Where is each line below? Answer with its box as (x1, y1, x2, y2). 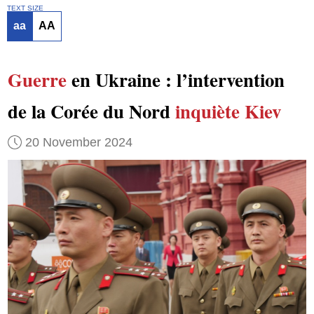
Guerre (7, 66, 67, 94)
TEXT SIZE (6, 4, 43, 12)
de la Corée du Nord (7, 97, 175, 125)
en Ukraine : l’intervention (66, 66, 285, 94)
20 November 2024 (25, 135, 132, 149)
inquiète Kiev (175, 97, 281, 125)
